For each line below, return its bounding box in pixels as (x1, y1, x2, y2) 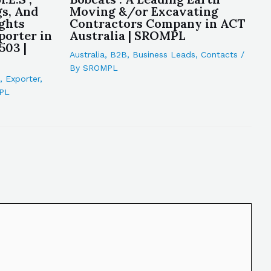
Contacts (200, 50, 238, 59)
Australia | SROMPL (69, 28, 186, 43)
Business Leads (132, 50, 195, 59)
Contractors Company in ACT (69, 16, 246, 31)
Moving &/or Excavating (69, 4, 218, 19)
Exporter (5, 74, 40, 83)
